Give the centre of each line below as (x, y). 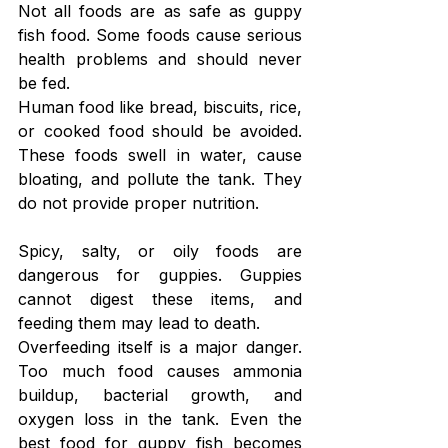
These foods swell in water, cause (160, 154)
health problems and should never (160, 58)
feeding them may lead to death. (139, 322)
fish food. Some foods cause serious (160, 34)
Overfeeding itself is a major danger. (160, 346)
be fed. (44, 82)
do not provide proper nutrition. (138, 202)
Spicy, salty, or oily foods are (160, 250)
